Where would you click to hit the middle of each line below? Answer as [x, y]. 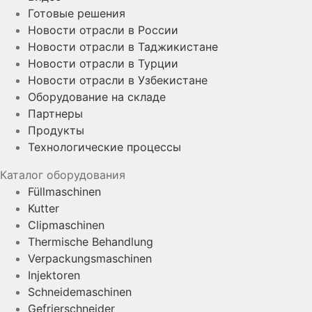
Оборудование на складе [97, 96]
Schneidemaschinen [80, 291]
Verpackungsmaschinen [90, 258]
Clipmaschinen [66, 225]
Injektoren [54, 275]
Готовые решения [77, 13]
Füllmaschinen [64, 191]
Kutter [44, 208]
